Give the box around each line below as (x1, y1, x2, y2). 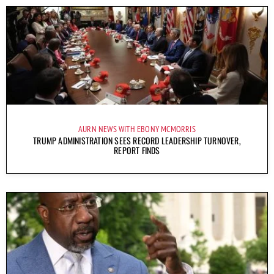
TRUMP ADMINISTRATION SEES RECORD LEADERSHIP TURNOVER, (33, 134, 241, 147)
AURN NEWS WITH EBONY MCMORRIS (78, 124, 196, 135)
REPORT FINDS (114, 144, 160, 157)
